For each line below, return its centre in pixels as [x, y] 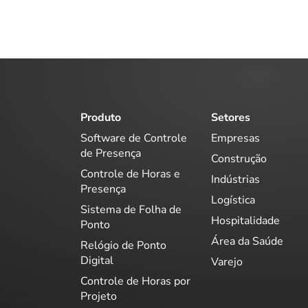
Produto [101, 118]
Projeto [99, 296]
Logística [233, 200]
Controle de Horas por [135, 281]
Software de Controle [134, 138]
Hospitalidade [245, 220]
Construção [239, 158]
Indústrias [235, 179]
